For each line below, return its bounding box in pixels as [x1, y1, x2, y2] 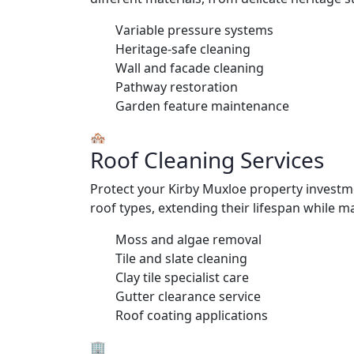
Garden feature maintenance [115, 96, 289, 115]
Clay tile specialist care [115, 268, 249, 286]
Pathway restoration [115, 77, 238, 96]
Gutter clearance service [115, 287, 261, 305]
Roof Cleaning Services [90, 144, 324, 175]
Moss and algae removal [115, 230, 262, 248]
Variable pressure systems [115, 21, 273, 39]
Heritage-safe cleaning [115, 40, 250, 58]
